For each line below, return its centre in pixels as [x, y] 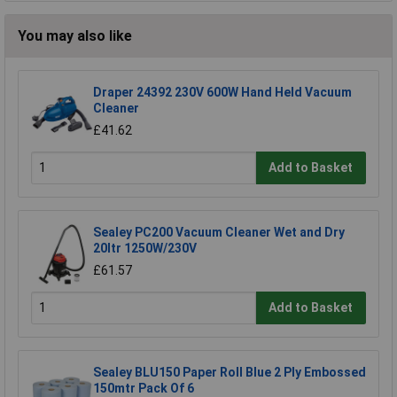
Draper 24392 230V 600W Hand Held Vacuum [222, 92]
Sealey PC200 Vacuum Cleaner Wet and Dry [219, 232]
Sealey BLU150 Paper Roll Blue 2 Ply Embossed [230, 372]
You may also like [75, 35]
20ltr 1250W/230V [145, 248]
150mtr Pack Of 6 [144, 388]
